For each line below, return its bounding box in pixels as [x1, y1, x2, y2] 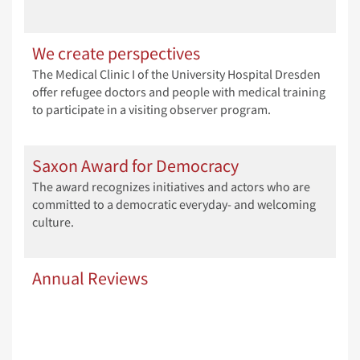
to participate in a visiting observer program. [32, 102, 271, 117]
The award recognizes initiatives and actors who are [32, 179, 310, 194]
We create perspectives [32, 42, 200, 64]
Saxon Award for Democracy [32, 154, 239, 177]
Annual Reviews [32, 267, 148, 289]
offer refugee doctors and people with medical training [32, 84, 325, 100]
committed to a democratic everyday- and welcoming [32, 197, 316, 212]
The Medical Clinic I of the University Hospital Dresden [32, 67, 321, 82]
